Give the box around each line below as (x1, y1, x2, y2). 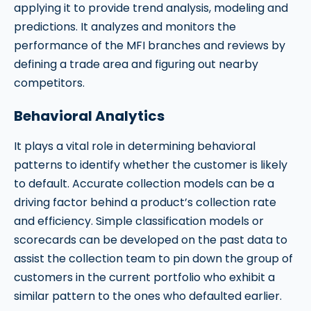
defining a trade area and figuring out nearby (14, 56, 258, 72)
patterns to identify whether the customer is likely (14, 157, 287, 173)
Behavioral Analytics (14, 106, 165, 126)
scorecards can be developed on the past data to (14, 232, 287, 248)
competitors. (14, 75, 85, 91)
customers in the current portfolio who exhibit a (14, 269, 275, 285)
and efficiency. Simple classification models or (14, 213, 264, 229)
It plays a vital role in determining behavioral (14, 138, 255, 154)
